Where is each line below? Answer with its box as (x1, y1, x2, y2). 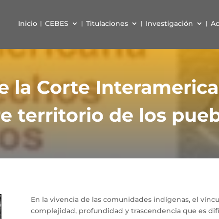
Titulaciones (86, 19, 128, 28)
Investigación (145, 19, 193, 28)
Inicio (18, 19, 37, 28)
